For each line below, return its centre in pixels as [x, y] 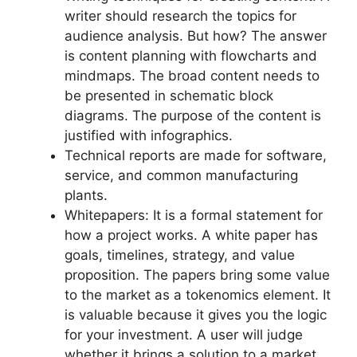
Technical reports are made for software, [196, 156]
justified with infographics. [149, 136]
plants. [86, 196]
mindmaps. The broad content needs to [192, 76]
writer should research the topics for [180, 16]
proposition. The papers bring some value [197, 275]
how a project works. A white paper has [191, 235]
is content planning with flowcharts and [191, 56]
